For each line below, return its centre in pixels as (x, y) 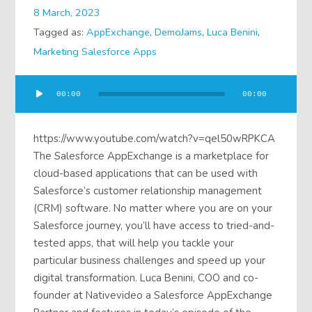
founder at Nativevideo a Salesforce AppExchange (153, 296)
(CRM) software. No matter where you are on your (153, 209)
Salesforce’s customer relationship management (148, 191)
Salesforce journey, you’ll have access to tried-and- (154, 226)
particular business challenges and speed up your (150, 261)
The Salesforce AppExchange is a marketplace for (151, 156)
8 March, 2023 (67, 13)
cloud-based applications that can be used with (146, 174)
